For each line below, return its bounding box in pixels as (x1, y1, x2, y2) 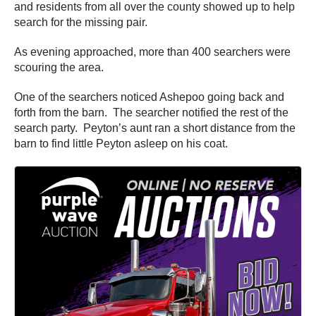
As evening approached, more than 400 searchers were (14, 45, 291, 58)
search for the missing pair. (14, 16, 147, 28)
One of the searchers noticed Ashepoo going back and (14, 90, 284, 103)
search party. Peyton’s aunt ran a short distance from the (14, 121, 296, 134)
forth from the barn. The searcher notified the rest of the (14, 106, 288, 119)
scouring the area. (14, 61, 104, 73)
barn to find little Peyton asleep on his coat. (14, 137, 228, 150)
